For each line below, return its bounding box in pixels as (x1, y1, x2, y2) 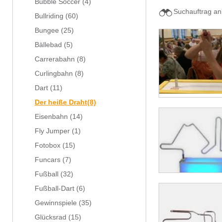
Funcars (35, 156, 60, 164)
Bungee (35, 27, 59, 34)
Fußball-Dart (35, 185, 74, 192)
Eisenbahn (35, 113, 68, 120)
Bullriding (35, 12, 63, 20)
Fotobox (35, 142, 60, 149)
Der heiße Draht (35, 99, 87, 106)
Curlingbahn (35, 70, 73, 77)
